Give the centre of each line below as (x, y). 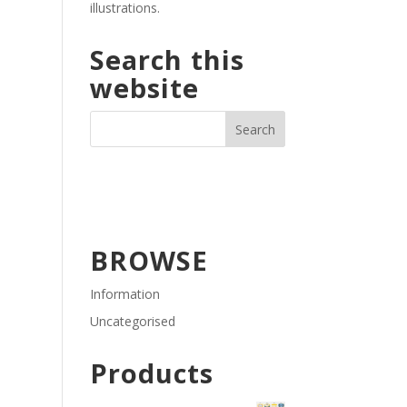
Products (151, 373)
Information (124, 294)
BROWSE (149, 261)
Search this (167, 59)
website (144, 87)
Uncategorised (132, 322)
